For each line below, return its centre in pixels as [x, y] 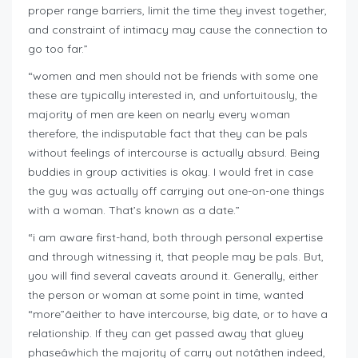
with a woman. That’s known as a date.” [135, 211]
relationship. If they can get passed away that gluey [166, 334]
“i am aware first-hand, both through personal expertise [175, 238]
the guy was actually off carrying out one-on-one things [176, 191]
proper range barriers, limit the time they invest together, [177, 11]
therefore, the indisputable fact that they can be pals [168, 134]
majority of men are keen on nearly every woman [159, 115]
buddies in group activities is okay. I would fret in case [171, 172]
